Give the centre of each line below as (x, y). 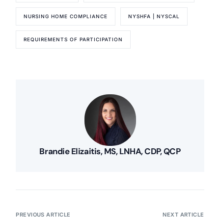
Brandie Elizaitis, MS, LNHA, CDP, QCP (110, 151)
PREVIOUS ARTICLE (43, 215)
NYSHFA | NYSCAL (154, 16)
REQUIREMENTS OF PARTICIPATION (73, 40)
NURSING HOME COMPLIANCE (66, 16)
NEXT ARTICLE (183, 215)
